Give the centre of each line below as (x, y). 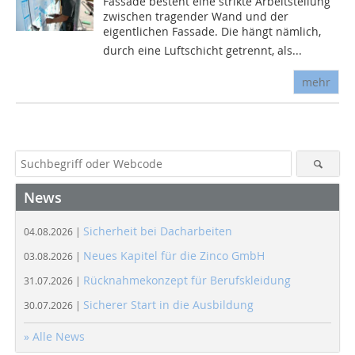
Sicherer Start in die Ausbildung (168, 305)
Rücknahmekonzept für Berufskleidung (187, 281)
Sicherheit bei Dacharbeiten (158, 231)
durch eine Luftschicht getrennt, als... (203, 51)
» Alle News (54, 337)
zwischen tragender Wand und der (196, 17)
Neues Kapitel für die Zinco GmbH (174, 256)
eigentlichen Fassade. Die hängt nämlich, (212, 32)
